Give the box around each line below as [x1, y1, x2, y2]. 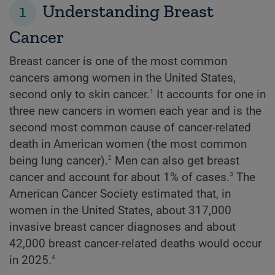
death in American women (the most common [9, 137, 247, 151]
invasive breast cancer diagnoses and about [9, 220, 236, 234]
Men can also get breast [112, 153, 239, 168]
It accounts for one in [153, 87, 266, 101]
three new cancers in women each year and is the [9, 104, 261, 118]
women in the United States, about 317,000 [9, 203, 231, 217]
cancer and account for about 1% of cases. [9, 170, 230, 184]
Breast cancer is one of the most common [9, 54, 227, 68]
